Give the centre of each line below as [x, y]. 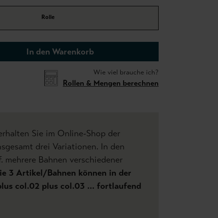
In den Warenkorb [60, 52]
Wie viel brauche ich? [126, 72]
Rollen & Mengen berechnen [111, 83]
